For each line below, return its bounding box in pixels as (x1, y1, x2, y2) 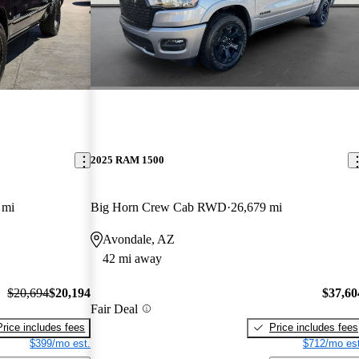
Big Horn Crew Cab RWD (91, 200, 228, 215)
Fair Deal (91, 301, 139, 316)
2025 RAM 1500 (91, 154, 165, 167)
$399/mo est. (30, 337, 91, 349)
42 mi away (103, 252, 163, 266)
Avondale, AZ (103, 232, 175, 247)
